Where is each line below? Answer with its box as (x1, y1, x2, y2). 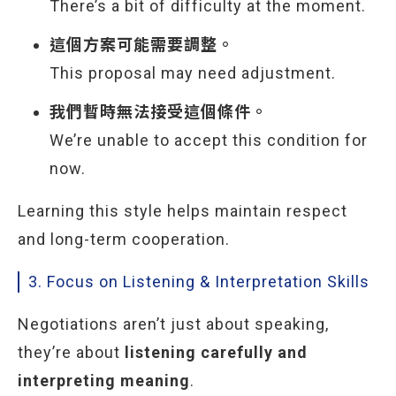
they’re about (18, 343, 125, 362)
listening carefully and (125, 343, 308, 362)
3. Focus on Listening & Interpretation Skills (28, 272, 369, 291)
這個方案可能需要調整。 (49, 35, 234, 54)
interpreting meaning (18, 371, 190, 390)
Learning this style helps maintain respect (18, 202, 347, 220)
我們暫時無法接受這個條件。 (49, 103, 268, 121)
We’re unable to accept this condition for (49, 131, 368, 149)
